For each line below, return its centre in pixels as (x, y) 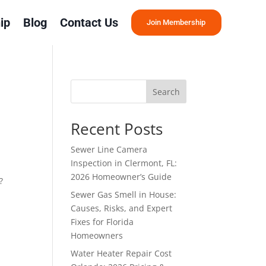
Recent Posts (117, 129)
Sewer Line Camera (109, 149)
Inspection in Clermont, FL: (124, 163)
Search (166, 91)
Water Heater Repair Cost (121, 253)
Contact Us (89, 23)
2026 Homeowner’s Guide (121, 177)
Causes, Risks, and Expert (122, 208)
